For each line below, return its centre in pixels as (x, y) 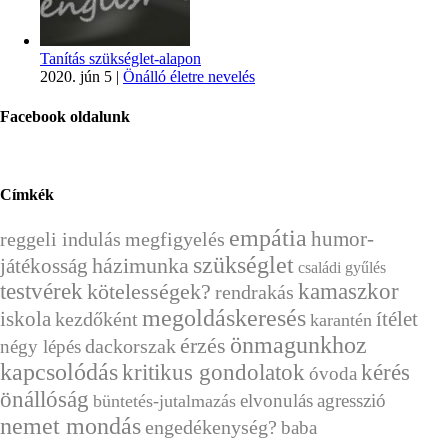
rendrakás (254, 292)
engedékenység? (211, 427)
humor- (342, 239)
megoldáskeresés (224, 318)
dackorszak (130, 346)
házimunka (140, 266)
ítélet (397, 319)
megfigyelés (175, 239)
